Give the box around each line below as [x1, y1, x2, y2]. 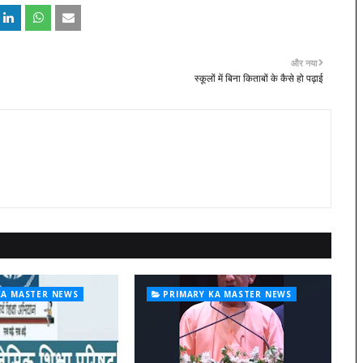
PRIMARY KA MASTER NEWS [163, 288, 293, 300]
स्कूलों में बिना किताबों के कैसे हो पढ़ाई [194, 70, 323, 85]
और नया [291, 56, 317, 69]
